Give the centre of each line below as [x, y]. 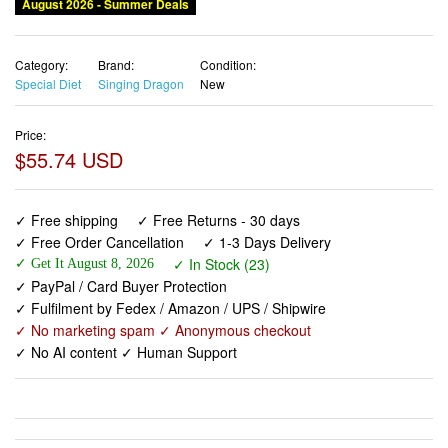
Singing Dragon [140, 83]
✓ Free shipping [66, 220]
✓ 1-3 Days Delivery [267, 242]
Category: [41, 64]
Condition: [228, 64]
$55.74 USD [69, 160]
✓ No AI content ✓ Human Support [126, 352]
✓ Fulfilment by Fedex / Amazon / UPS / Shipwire [170, 308]
